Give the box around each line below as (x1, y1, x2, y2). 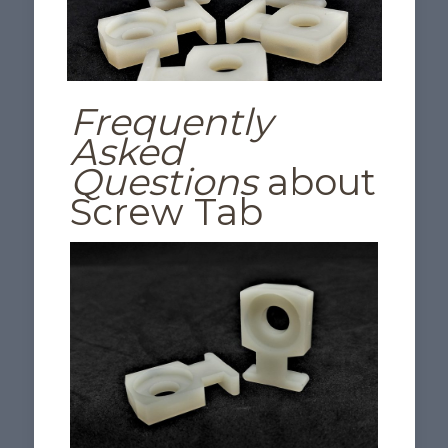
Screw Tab (69, 188, 263, 234)
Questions (69, 158, 257, 204)
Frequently (69, 98, 272, 144)
